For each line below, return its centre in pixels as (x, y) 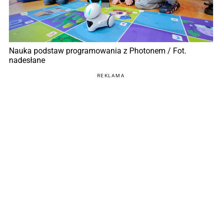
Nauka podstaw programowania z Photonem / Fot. (98, 51)
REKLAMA (111, 76)
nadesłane (27, 60)
